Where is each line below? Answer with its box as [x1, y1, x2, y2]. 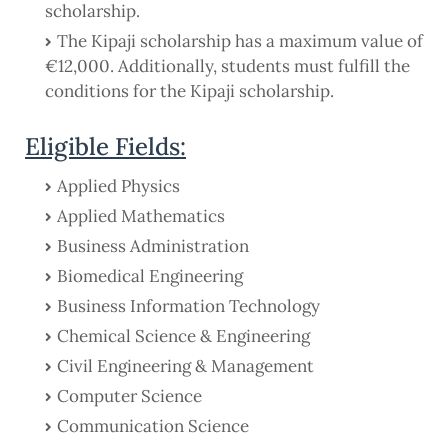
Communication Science [57, 415, 249, 438]
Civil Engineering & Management [57, 355, 314, 378]
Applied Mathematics [57, 205, 225, 228]
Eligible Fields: [25, 131, 186, 163]
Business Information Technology [57, 295, 320, 318]
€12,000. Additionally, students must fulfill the [45, 55, 410, 78]
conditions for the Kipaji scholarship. [45, 80, 334, 103]
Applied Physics [57, 175, 180, 198]
